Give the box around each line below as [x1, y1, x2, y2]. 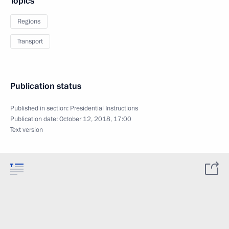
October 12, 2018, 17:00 [59, 114, 131, 124]
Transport [17, 37, 43, 46]
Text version [10, 125, 43, 134]
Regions [17, 17, 40, 26]
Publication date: [10, 114, 59, 124]
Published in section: [10, 104, 70, 113]
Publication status [10, 80, 81, 92]
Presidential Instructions [70, 104, 138, 113]
